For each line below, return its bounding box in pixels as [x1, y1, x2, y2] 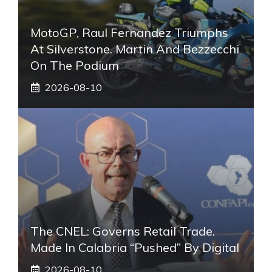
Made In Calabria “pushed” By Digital [30, 239, 239, 255]
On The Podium [30, 57, 119, 73]
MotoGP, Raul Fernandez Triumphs [30, 24, 228, 40]
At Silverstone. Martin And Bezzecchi [30, 41, 239, 56]
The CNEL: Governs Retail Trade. [30, 223, 215, 239]
